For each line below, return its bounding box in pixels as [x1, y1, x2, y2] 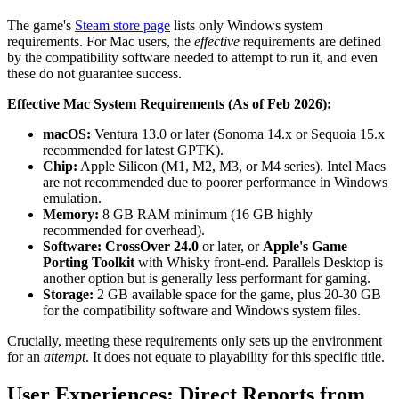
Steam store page [75, 18, 170, 34]
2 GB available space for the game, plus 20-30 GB [94, 287, 381, 303]
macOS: [43, 126, 91, 142]
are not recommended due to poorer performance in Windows [43, 175, 387, 191]
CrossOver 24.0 [105, 239, 199, 255]
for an [7, 349, 44, 365]
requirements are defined [240, 34, 381, 50]
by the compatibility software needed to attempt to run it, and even [7, 50, 378, 66]
